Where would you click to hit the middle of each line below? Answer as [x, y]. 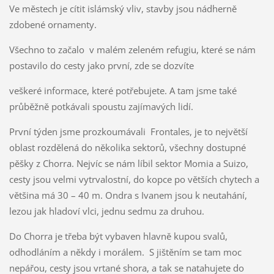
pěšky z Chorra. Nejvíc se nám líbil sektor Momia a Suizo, [128, 163]
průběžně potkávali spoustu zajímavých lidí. [101, 106]
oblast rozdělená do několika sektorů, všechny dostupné [127, 147]
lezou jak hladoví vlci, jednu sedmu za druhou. [108, 211]
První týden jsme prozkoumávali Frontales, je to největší [128, 131]
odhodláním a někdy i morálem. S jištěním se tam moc [125, 252]
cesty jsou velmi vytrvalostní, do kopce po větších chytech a [134, 179]
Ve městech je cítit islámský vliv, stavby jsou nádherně [123, 8]
